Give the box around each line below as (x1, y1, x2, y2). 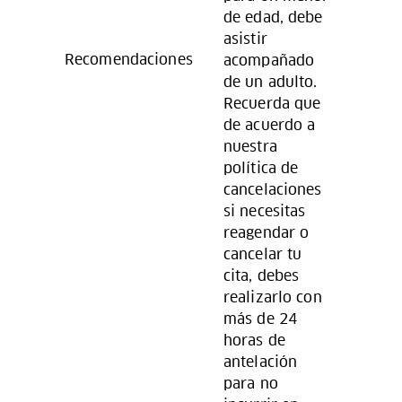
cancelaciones (223, 179, 322, 199)
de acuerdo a (223, 115, 316, 135)
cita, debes (223, 266, 300, 285)
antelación (223, 352, 298, 371)
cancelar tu (223, 244, 302, 264)
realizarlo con (223, 287, 322, 307)
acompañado (223, 50, 315, 70)
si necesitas (223, 201, 306, 221)
